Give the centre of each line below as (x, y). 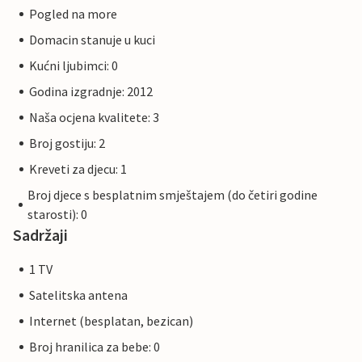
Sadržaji (40, 235)
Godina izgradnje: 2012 (91, 92)
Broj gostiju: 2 (67, 143)
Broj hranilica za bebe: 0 (95, 347)
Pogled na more (73, 14)
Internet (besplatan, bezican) (111, 321)
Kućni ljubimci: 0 (74, 66)
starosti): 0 (58, 215)
